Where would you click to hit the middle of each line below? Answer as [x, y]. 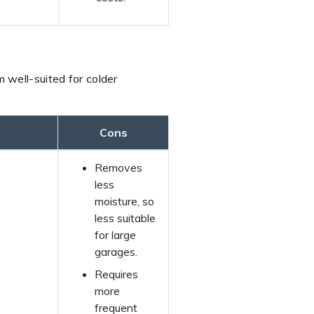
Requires [116, 274]
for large [115, 234]
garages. [116, 251]
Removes [118, 167]
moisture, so [124, 201]
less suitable [125, 218]
